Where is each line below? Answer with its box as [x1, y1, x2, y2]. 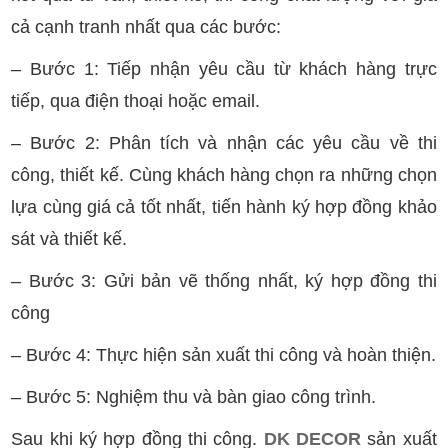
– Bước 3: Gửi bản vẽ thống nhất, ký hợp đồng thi [11, 270, 437, 291]
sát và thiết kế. [11, 228, 128, 249]
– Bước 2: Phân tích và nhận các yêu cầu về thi [11, 132, 437, 153]
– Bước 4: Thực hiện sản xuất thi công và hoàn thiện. [11, 344, 437, 365]
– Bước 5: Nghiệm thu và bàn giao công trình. [11, 386, 377, 407]
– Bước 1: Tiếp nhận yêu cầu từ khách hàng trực [11, 58, 437, 79]
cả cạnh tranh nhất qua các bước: [11, 16, 282, 37]
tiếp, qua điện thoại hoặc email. [11, 90, 261, 111]
